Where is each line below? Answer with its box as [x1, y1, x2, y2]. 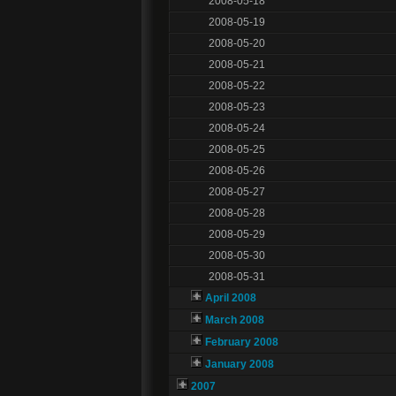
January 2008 [204, 358, 274, 371]
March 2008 [204, 314, 264, 327]
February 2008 [204, 336, 278, 349]
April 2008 [204, 292, 256, 305]
